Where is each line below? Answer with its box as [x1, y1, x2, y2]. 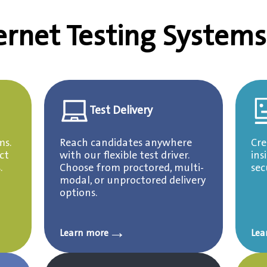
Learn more [59, 226, 108, 240]
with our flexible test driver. [59, 148, 190, 163]
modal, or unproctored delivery [59, 173, 206, 188]
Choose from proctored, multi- [59, 161, 204, 175]
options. [59, 186, 97, 200]
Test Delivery [89, 103, 153, 118]
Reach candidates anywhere [59, 136, 192, 150]
